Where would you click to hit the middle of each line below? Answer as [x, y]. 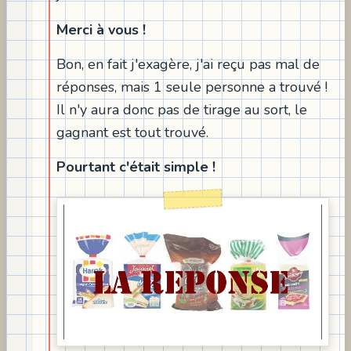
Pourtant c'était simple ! [136, 167]
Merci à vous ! [101, 29]
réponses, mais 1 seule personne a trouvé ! [192, 87]
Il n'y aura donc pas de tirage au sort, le [182, 109]
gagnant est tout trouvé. [132, 132]
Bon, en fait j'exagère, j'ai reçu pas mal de [188, 64]
